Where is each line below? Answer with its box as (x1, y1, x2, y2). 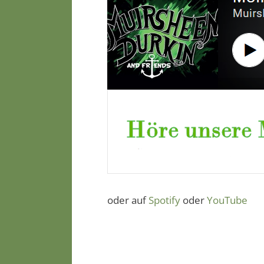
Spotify (148, 193, 180, 207)
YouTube (207, 193, 247, 207)
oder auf (107, 193, 148, 207)
